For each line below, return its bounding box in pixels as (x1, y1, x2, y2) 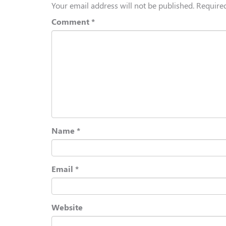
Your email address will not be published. (51, 1, 194, 11)
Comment (51, 17, 91, 27)
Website (51, 203, 83, 212)
